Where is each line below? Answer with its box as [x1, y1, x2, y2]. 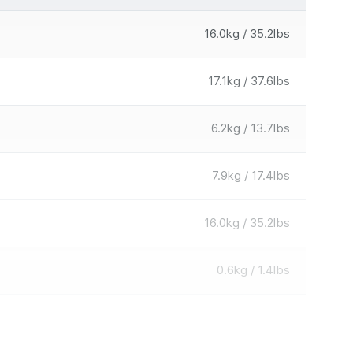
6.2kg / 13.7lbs [211, 121, 290, 136]
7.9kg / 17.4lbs [212, 168, 290, 183]
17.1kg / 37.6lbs [208, 73, 290, 88]
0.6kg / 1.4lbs [217, 262, 290, 277]
